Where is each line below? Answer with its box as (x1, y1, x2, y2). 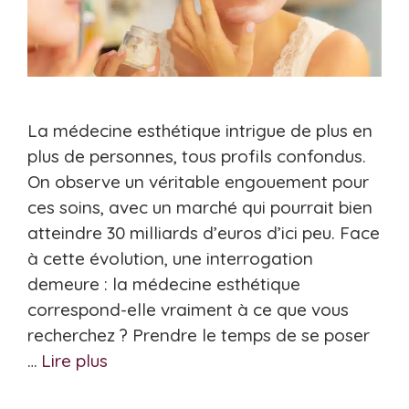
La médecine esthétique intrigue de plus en (27, 119, 372, 142)
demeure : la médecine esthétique (27, 272, 300, 295)
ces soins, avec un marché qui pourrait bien (27, 195, 372, 218)
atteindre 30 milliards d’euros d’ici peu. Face (27, 221, 380, 244)
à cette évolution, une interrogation (27, 246, 313, 269)
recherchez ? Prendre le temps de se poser (27, 323, 370, 346)
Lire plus (41, 349, 108, 372)
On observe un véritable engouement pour (27, 170, 369, 193)
